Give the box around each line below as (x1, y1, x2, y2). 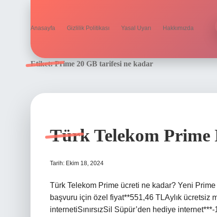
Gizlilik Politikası (67, 25, 109, 31)
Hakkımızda (163, 25, 194, 31)
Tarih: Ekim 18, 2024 (50, 160, 104, 167)
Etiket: (31, 60, 55, 68)
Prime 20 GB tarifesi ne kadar (55, 60, 153, 68)
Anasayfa (31, 25, 55, 31)
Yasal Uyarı (121, 25, 151, 31)
